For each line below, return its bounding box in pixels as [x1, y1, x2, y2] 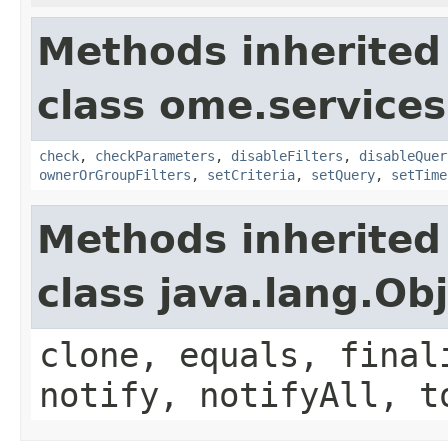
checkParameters [95, 147, 215, 164]
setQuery [311, 166, 375, 183]
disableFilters [231, 147, 343, 164]
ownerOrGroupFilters [39, 166, 191, 183]
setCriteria [207, 166, 295, 183]
